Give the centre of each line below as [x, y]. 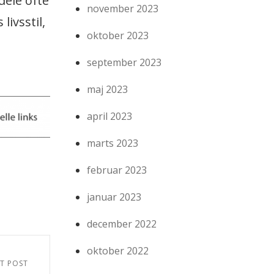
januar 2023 [114, 197]
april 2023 [110, 117]
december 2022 [122, 224]
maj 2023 [108, 90]
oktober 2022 [118, 251]
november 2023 [123, 9]
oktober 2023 [118, 36]
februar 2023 [117, 170]
